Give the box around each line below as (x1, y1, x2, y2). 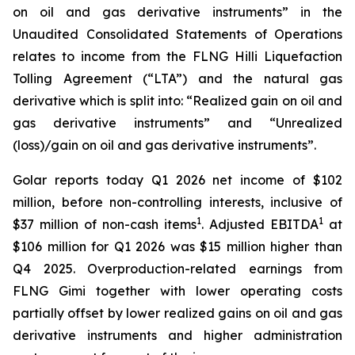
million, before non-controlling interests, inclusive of (13, 194, 342, 210)
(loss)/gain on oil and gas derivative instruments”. (13, 137, 316, 153)
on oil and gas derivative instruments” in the (13, 4, 342, 20)
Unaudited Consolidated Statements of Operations (13, 26, 342, 42)
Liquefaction (258, 48, 342, 64)
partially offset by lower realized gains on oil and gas (13, 305, 342, 321)
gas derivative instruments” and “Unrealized (13, 115, 342, 131)
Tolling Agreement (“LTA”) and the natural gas (13, 71, 342, 86)
